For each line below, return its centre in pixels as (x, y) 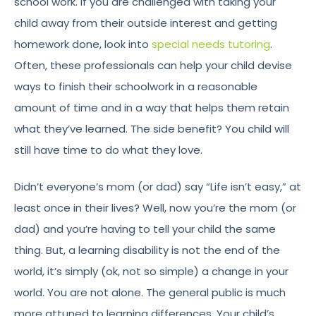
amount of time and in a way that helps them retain (152, 107)
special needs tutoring (211, 44)
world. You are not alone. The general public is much (150, 293)
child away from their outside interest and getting (146, 23)
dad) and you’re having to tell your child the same (145, 229)
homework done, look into (83, 44)
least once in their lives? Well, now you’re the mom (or (155, 208)
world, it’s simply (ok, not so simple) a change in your (151, 272)
